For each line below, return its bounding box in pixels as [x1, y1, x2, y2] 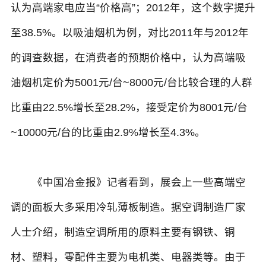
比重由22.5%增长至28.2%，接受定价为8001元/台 [10, 102, 248, 114]
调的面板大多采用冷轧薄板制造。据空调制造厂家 [10, 201, 246, 214]
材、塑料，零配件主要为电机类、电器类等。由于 [10, 251, 246, 264]
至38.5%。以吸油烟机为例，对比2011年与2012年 [10, 27, 249, 39]
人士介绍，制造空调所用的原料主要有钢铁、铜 [10, 226, 235, 239]
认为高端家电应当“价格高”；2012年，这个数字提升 [10, 2, 255, 14]
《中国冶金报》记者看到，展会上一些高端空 [10, 176, 246, 189]
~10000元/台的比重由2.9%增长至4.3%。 [10, 126, 205, 139]
